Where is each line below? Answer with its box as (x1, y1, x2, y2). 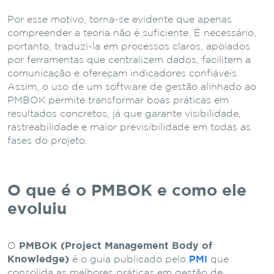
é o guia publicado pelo (69, 254, 189, 264)
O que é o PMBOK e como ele (7, 183, 246, 198)
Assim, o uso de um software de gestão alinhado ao (7, 82, 256, 92)
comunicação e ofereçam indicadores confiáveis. (7, 68, 239, 78)
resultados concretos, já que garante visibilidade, (7, 109, 241, 119)
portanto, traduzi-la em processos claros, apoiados (7, 42, 250, 51)
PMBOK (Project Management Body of (19, 241, 212, 251)
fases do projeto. (7, 136, 87, 146)
